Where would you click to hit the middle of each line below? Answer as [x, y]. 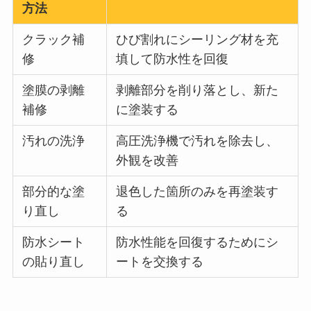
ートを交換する [160, 261]
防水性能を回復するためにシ [197, 242]
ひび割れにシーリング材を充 [197, 39]
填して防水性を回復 [173, 59]
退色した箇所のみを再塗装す [197, 191]
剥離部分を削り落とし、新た [197, 90]
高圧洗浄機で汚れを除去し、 [197, 141]
